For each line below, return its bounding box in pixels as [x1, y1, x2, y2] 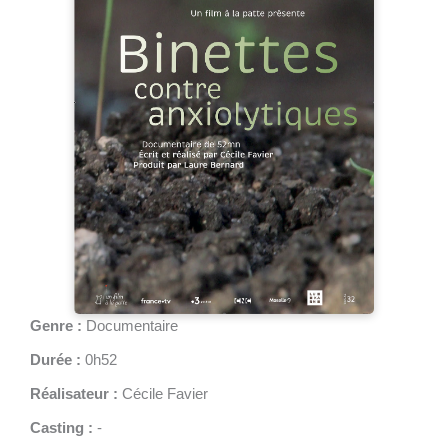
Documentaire [82, 317, 178, 334]
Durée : [30, 351, 81, 368]
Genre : [30, 317, 82, 334]
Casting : [30, 419, 93, 436]
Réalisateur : [30, 385, 118, 402]
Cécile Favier [118, 385, 208, 402]
